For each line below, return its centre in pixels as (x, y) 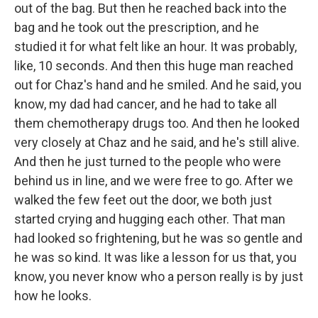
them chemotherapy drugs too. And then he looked (157, 123)
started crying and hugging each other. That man (150, 219)
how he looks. (53, 296)
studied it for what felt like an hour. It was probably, (155, 46)
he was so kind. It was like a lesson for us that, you (155, 257)
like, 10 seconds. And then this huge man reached (154, 66)
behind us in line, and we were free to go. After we (154, 181)
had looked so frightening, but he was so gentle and (158, 238)
